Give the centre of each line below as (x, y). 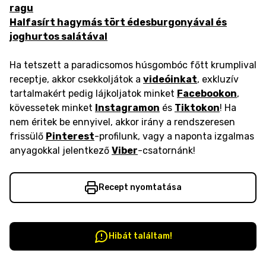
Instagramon (127, 108)
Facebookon (207, 94)
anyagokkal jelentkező (59, 151)
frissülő (26, 136)
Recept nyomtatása (140, 187)
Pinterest (70, 136)
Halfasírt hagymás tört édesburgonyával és (118, 22)
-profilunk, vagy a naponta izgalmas (174, 136)
